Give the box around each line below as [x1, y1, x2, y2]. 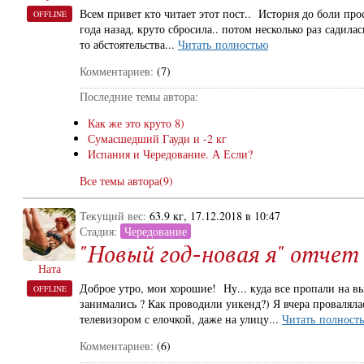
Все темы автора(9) [80, 173, 173, 188]
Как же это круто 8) [88, 115, 184, 131]
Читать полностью [178, 37, 268, 52]
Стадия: [80, 223, 120, 239]
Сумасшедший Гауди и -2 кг [88, 131, 227, 146]
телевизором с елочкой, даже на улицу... [80, 311, 282, 327]
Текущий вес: [80, 208, 149, 223]
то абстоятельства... [80, 37, 178, 52]
